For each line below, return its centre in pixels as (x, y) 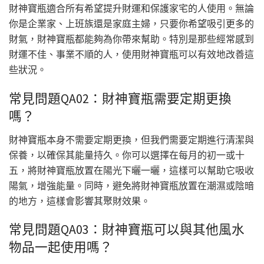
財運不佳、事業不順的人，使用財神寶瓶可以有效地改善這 (131, 55)
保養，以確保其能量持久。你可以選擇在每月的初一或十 (127, 155)
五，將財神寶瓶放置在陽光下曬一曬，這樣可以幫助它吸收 (131, 170)
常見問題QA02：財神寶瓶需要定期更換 (120, 98)
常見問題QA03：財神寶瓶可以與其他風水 (127, 230)
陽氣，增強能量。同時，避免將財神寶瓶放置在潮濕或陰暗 (131, 185)
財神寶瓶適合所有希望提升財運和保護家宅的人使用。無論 (131, 9)
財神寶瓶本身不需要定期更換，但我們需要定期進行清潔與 (131, 139)
